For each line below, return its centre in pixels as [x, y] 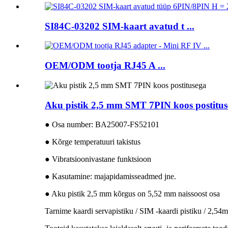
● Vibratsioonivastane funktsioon [98, 159]
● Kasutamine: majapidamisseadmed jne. [110, 177]
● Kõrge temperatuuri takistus [93, 142]
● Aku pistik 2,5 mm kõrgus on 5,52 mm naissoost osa [132, 194]
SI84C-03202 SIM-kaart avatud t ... [120, 26]
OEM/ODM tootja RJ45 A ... [105, 66]
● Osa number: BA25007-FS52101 [102, 125]
